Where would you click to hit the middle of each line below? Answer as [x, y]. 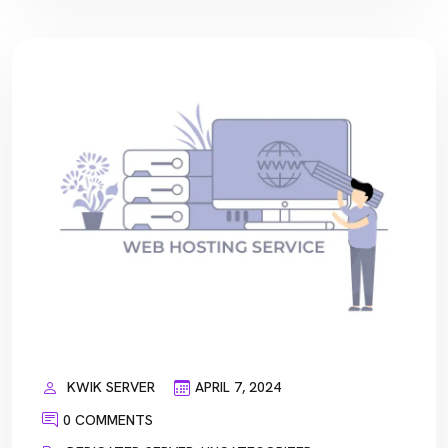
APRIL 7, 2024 [238, 387]
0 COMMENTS [108, 419]
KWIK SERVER [111, 387]
